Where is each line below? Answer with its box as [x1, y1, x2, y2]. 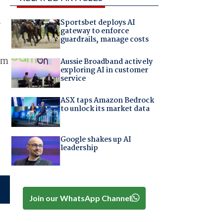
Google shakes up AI [60, 133, 131, 146]
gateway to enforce [60, 25, 129, 38]
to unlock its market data [60, 103, 150, 115]
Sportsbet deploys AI [60, 17, 135, 29]
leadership [60, 142, 98, 154]
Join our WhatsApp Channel [29, 193, 131, 203]
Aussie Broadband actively [60, 55, 153, 68]
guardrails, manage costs [60, 34, 149, 46]
